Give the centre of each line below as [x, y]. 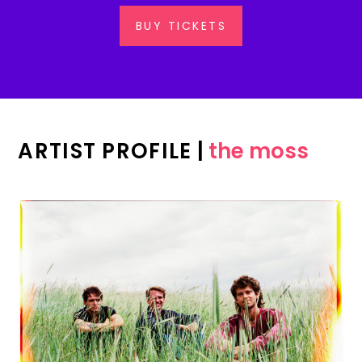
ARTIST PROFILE [105, 151]
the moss [258, 151]
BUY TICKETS [181, 26]
